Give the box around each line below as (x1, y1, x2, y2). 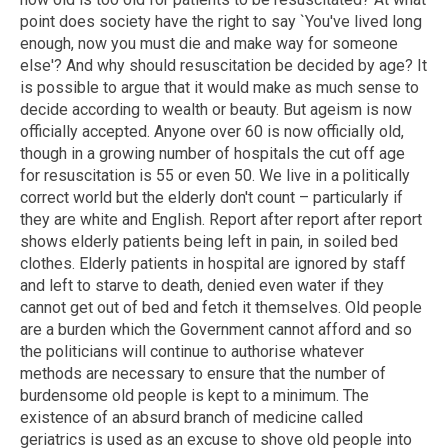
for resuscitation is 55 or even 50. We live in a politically (20, 165, 410, 185)
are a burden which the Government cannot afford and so (20, 319, 412, 339)
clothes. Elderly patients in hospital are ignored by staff (20, 253, 406, 273)
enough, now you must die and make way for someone (20, 33, 398, 53)
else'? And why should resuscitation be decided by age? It (20, 55, 427, 75)
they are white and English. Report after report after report (20, 209, 422, 229)
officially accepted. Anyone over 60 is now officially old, (20, 121, 404, 141)
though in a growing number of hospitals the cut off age (20, 143, 405, 163)
